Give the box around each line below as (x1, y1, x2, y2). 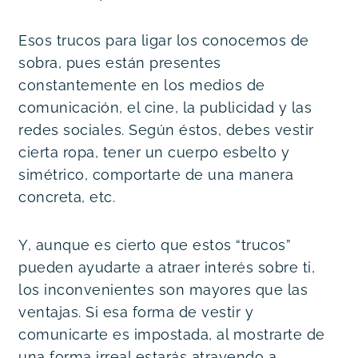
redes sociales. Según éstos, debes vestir (18, 121, 314, 138)
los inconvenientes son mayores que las (18, 280, 308, 298)
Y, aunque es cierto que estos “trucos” (18, 236, 291, 253)
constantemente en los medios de (18, 76, 265, 93)
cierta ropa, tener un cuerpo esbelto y (18, 143, 289, 161)
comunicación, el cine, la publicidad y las (18, 98, 312, 116)
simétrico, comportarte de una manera (18, 165, 293, 183)
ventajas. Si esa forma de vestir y (18, 303, 253, 320)
